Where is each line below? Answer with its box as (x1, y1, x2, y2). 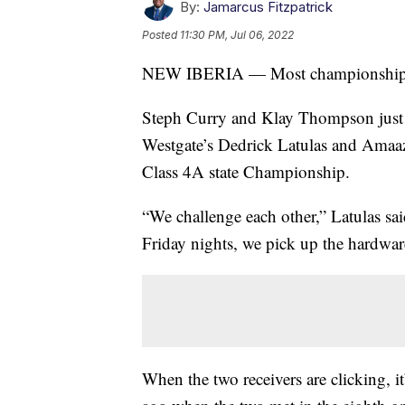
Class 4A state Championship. (142, 159, 350, 183)
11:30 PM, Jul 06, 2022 (180, 27, 294, 42)
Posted (142, 27, 180, 42)
